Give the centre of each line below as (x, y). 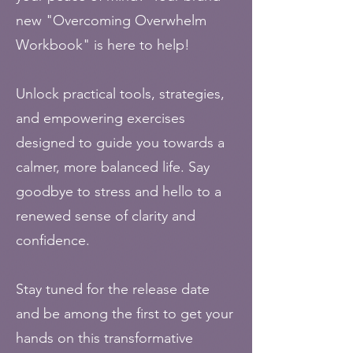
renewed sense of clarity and (106, 216)
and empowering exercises (100, 118)
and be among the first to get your (124, 314)
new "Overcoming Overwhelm (111, 20)
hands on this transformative (104, 338)
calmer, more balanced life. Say (113, 167)
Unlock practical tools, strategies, (120, 94)
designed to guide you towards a (120, 143)
